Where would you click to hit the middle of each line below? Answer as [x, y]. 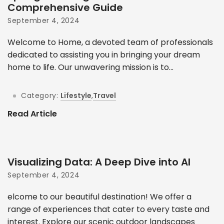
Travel [105, 95]
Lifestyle [76, 95]
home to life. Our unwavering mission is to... [90, 67]
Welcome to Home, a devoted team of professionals [110, 42]
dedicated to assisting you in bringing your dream [104, 54]
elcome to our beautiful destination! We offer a [99, 196]
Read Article [32, 114]
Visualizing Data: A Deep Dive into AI [99, 162]
